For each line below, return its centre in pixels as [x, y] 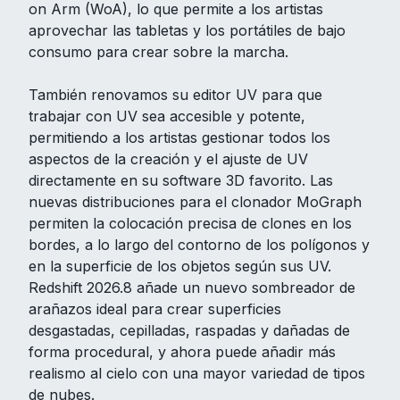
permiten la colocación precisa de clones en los [190, 223]
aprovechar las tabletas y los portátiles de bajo [187, 30]
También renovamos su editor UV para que [175, 94]
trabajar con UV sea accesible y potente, [167, 116]
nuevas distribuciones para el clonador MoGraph [195, 201]
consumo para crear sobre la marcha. [158, 51]
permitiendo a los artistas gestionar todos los [179, 137]
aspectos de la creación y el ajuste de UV [168, 158]
